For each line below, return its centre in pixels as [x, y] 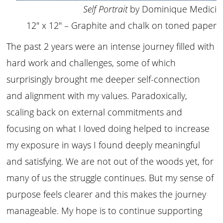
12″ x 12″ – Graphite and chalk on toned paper [121, 25]
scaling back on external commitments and [95, 112]
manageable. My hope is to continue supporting [105, 210]
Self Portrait [105, 9]
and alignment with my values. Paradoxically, [97, 95]
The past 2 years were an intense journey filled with [111, 46]
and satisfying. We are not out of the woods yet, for [110, 161]
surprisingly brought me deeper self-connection [104, 79]
